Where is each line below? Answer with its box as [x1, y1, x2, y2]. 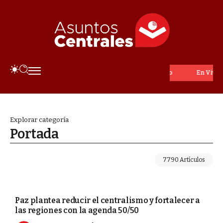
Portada [10, 125, 59, 142]
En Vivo [141, 69, 165, 76]
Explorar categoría [10, 115, 69, 124]
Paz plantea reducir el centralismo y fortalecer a [15, 196, 200, 206]
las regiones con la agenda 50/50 [15, 206, 139, 216]
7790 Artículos [163, 156, 205, 163]
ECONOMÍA [14, 177, 48, 184]
